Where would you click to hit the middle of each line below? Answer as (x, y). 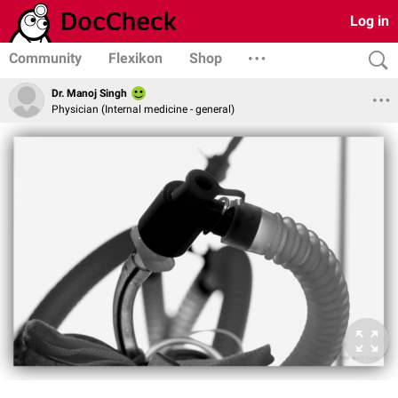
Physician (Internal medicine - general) (143, 109)
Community (45, 58)
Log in (370, 21)
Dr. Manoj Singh (89, 94)
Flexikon (135, 58)
